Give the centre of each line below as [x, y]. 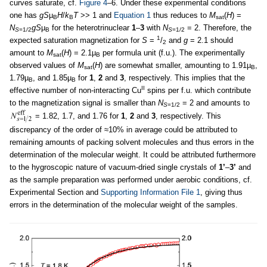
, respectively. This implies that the [184, 77]
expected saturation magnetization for [76, 40]
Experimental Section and [55, 192]
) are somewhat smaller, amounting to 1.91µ [176, 65]
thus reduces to [180, 15]
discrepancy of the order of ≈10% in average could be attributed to [123, 129]
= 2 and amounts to [215, 103]
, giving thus [221, 192]
